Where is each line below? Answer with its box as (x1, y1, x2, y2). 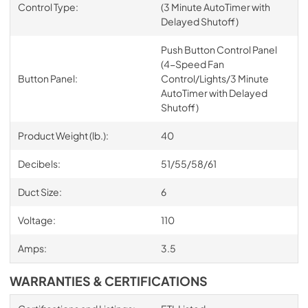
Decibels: (17, 157, 60, 170)
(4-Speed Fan (160, 57, 224, 70)
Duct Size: (17, 185, 62, 198)
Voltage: (17, 213, 56, 226)
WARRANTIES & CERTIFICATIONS (10, 273, 208, 289)
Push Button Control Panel (160, 43, 277, 56)
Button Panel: (17, 71, 78, 85)
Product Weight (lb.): (17, 129, 109, 142)
